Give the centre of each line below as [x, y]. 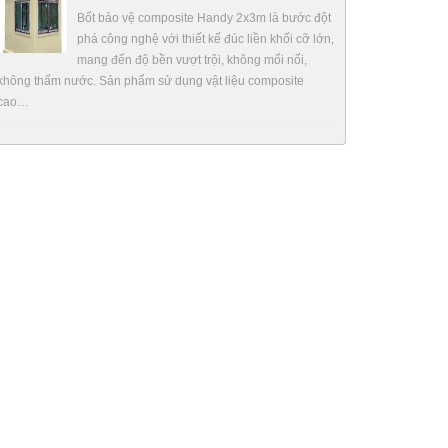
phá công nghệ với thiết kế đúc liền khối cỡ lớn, [205, 39]
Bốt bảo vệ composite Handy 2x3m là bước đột [204, 18]
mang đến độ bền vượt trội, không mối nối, [192, 60]
